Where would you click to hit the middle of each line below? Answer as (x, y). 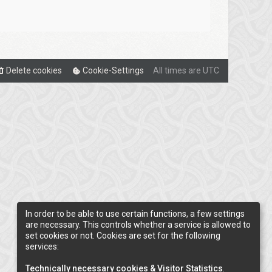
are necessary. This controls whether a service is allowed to (138, 224)
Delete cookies (34, 70)
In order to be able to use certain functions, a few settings (135, 213)
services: (42, 246)
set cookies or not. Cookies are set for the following (123, 235)
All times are (178, 70)
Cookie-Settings (113, 70)
